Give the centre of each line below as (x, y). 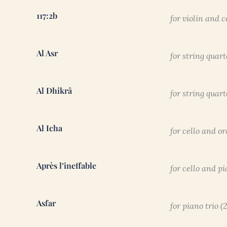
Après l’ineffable (66, 166)
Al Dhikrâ (54, 91)
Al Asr (47, 53)
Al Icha (49, 128)
